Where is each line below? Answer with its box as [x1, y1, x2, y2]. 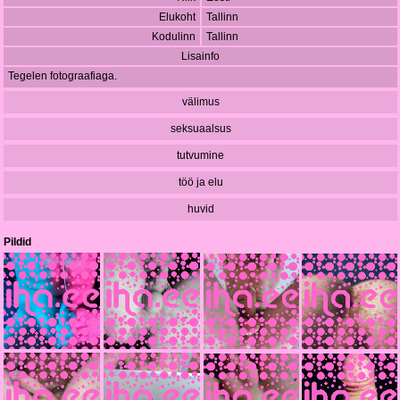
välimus [181, 96, 220, 109]
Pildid [4, 236, 31, 249]
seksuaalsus [170, 122, 231, 136]
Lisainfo [181, 50, 220, 63]
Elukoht [159, 11, 196, 24]
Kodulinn [152, 30, 196, 44]
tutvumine [177, 149, 224, 162]
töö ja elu [178, 176, 223, 189]
